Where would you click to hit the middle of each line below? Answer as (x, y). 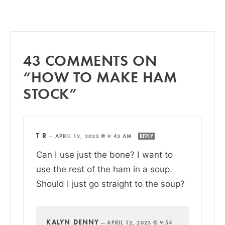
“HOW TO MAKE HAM (100, 76)
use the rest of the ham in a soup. (104, 169)
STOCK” (50, 93)
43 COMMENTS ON (90, 60)
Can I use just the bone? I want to (104, 154)
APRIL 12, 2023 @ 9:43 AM (95, 136)
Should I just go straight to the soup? (110, 183)
